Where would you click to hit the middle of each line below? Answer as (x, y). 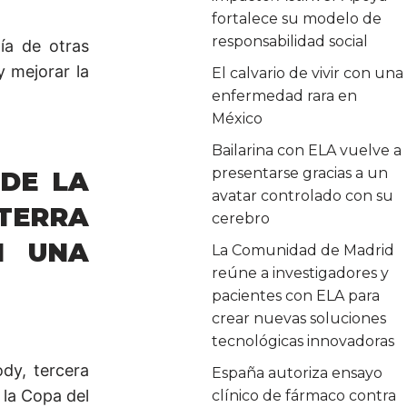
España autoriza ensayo (298, 372)
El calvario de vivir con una (308, 73)
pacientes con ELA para (296, 295)
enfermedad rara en (285, 95)
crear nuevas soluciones (299, 318)
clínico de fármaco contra (304, 395)
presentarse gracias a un (300, 173)
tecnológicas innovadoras (303, 341)
